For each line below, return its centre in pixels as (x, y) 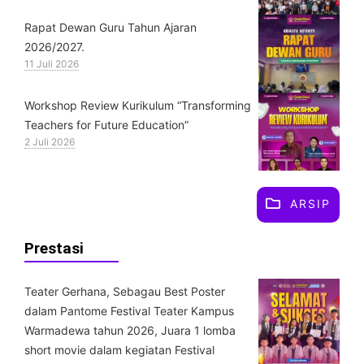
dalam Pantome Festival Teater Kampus (129, 310)
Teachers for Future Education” (106, 124)
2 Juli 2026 (50, 141)
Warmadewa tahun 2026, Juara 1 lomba (130, 330)
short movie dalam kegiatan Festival (119, 349)
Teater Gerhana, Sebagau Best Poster (125, 291)
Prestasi (54, 248)
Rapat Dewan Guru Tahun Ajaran (110, 27)
